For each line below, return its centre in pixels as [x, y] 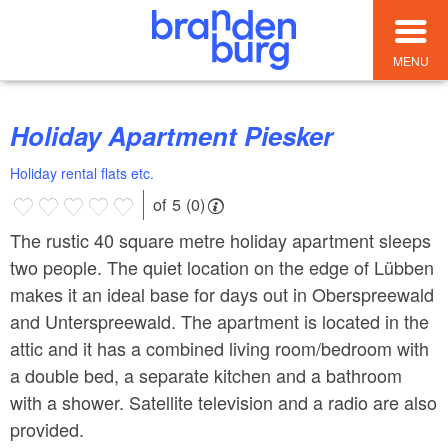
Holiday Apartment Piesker [180, 136]
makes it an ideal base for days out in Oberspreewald [222, 293]
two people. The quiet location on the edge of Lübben [222, 266]
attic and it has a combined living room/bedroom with [219, 347]
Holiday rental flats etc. [82, 173]
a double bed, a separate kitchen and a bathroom [206, 374]
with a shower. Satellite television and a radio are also [223, 401]
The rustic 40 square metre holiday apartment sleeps [220, 239]
